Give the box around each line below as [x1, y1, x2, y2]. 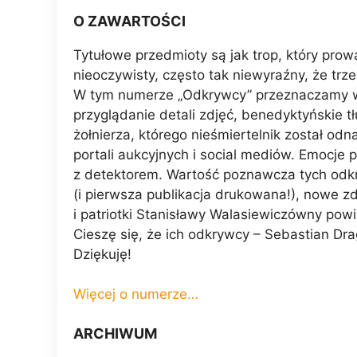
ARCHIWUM [73, 324, 157, 342]
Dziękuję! [73, 245, 131, 262]
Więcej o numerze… [73, 286, 198, 303]
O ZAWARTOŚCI [73, 12, 186, 29]
